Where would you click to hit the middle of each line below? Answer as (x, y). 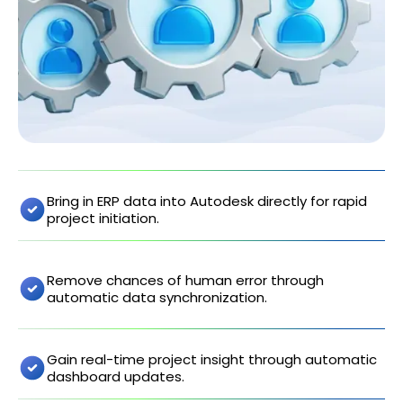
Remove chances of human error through (185, 281)
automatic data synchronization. (157, 298)
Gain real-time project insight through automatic (212, 360)
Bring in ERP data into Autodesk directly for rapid (207, 201)
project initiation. (103, 219)
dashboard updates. (116, 377)
